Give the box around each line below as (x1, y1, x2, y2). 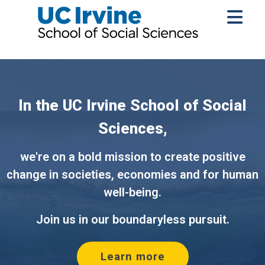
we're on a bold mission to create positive (20, 150, 245, 164)
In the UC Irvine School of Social (18, 96, 247, 115)
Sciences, (98, 119, 167, 138)
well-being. (104, 185, 161, 200)
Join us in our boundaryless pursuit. (35, 212, 230, 227)
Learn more (100, 250, 165, 263)
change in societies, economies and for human (7, 167, 258, 182)
